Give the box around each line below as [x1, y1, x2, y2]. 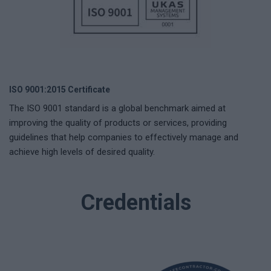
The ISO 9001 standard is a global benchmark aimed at [9, 102, 226, 114]
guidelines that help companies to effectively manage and [9, 131, 238, 143]
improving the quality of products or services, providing [9, 117, 227, 128]
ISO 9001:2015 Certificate [9, 84, 110, 94]
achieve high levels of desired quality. [9, 146, 155, 157]
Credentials [80, 189, 191, 215]
